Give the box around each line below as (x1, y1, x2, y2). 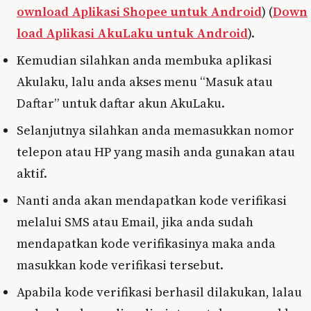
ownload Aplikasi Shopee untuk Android (17, 2, 262, 20)
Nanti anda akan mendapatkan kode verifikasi (17, 191, 287, 209)
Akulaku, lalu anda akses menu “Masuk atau (17, 72, 273, 90)
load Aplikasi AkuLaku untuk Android (17, 24, 248, 42)
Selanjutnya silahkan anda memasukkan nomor (17, 121, 294, 139)
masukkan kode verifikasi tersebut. (17, 255, 224, 274)
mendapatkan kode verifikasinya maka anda (17, 234, 276, 252)
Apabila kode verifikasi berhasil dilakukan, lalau (17, 283, 302, 301)
